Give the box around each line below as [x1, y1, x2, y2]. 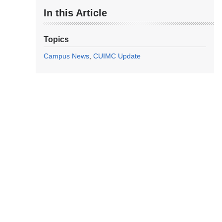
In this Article [44, 7, 107, 19]
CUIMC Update [93, 52, 141, 60]
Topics [44, 35, 69, 44]
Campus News [44, 52, 89, 60]
